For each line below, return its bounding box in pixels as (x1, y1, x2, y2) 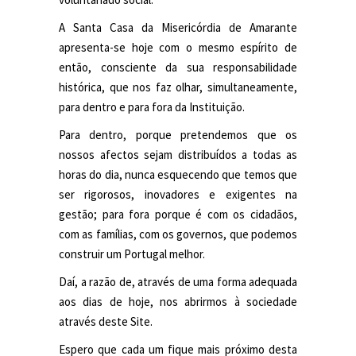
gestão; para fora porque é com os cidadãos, (59, 207, 297, 222)
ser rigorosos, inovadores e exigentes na (59, 187, 297, 202)
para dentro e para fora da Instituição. (59, 99, 245, 114)
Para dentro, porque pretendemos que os (59, 127, 297, 142)
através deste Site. (59, 314, 153, 329)
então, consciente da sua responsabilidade (59, 60, 297, 75)
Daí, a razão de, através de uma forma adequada (59, 274, 297, 289)
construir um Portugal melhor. (59, 246, 205, 261)
